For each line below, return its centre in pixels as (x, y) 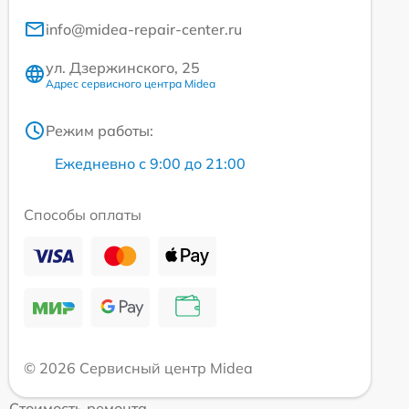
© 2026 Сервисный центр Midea (138, 367)
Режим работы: (100, 130)
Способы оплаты (83, 214)
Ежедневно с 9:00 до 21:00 (150, 163)
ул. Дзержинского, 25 (123, 67)
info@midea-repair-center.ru (144, 29)
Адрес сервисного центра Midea (131, 83)
